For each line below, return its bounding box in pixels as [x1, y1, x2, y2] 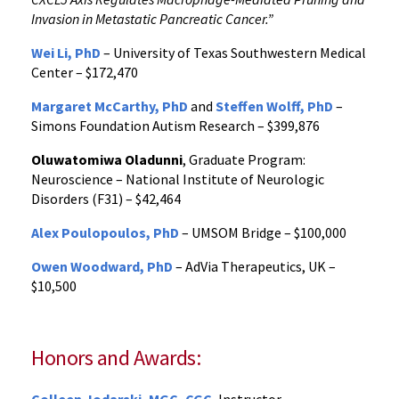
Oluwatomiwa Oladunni [31, 151, 183, 168]
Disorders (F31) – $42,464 [31, 190, 181, 208]
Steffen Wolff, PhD [216, 97, 333, 115]
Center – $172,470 [31, 63, 138, 81]
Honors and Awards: [31, 344, 205, 371]
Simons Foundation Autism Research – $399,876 [31, 117, 320, 134]
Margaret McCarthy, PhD [31, 97, 188, 115]
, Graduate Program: [183, 151, 305, 168]
